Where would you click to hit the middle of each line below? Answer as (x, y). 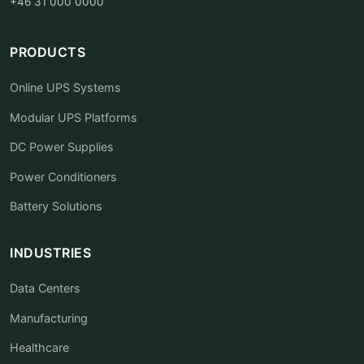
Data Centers (45, 288)
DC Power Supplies (62, 147)
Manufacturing (49, 318)
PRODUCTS (48, 52)
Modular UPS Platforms (74, 117)
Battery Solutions (56, 206)
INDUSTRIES (50, 252)
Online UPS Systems (65, 87)
